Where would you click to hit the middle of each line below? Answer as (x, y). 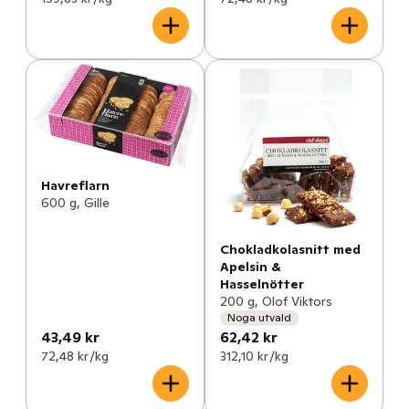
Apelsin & (251, 266)
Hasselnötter (262, 283)
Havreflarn (76, 185)
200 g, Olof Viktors (276, 301)
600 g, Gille (76, 202)
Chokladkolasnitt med (290, 249)
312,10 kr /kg (254, 356)
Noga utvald (259, 318)
